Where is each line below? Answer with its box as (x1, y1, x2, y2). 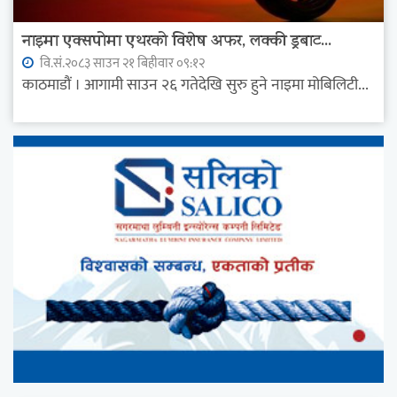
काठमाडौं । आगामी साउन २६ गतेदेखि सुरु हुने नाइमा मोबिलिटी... (22, 72, 369, 99)
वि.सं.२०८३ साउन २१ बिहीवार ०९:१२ (37, 52, 205, 75)
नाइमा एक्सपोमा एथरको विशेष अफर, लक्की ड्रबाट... (22, 29, 331, 57)
